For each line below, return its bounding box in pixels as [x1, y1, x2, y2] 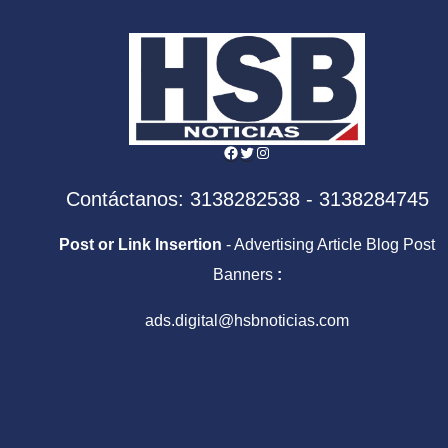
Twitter [238, 142, 287, 160]
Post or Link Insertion [59, 235, 223, 253]
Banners [212, 265, 277, 283]
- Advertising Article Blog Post [222, 235, 436, 253]
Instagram [254, 142, 327, 160]
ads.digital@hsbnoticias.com [145, 311, 350, 329]
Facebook [222, 142, 295, 160]
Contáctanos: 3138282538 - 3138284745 [65, 187, 429, 210]
